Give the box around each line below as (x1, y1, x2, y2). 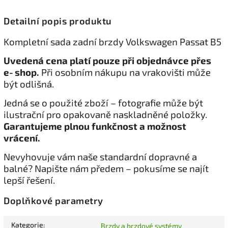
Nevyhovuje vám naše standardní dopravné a (4, 150, 197, 162)
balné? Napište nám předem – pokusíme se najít (4, 162, 209, 174)
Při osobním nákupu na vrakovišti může (39, 66, 211, 78)
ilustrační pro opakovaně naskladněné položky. (4, 108, 207, 120)
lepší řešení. (4, 174, 55, 186)
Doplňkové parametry (4, 195, 103, 207)
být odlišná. (4, 77, 54, 90)
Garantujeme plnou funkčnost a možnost (4, 120, 186, 132)
